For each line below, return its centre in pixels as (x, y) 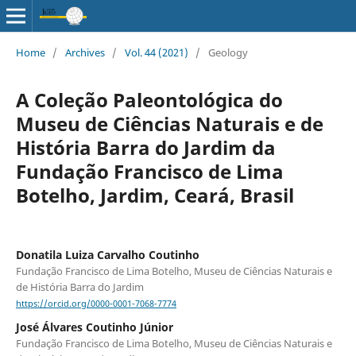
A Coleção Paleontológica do (149, 99)
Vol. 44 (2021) (156, 52)
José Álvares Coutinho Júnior (94, 327)
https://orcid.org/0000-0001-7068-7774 (96, 304)
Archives (85, 52)
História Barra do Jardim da (145, 147)
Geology (228, 52)
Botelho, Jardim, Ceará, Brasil (155, 195)
